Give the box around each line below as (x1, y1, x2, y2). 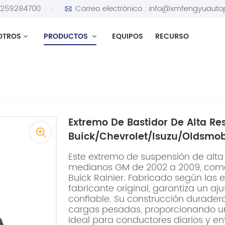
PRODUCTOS (43, 31, 90, 43)
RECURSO (155, 31, 189, 43)
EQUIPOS (112, 31, 144, 43)
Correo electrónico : (75, 2, 147, 15)
